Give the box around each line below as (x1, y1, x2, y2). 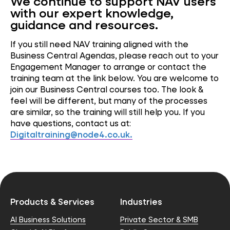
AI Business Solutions (10, 215, 86, 225)
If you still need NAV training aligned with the (10, 38, 188, 49)
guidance (10, 16, 66, 33)
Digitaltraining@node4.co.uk (10, 128, 130, 140)
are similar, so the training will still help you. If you (10, 106, 205, 117)
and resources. (66, 16, 158, 33)
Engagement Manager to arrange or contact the (10, 61, 206, 72)
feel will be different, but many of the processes (10, 94, 207, 106)
